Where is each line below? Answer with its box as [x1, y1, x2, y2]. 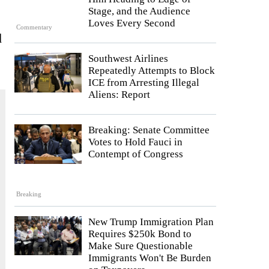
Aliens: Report [88, 89, 150, 101]
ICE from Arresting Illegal [88, 77, 199, 89]
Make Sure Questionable [88, 240, 193, 252]
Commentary [16, 23, 53, 31]
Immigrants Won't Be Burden [88, 252, 211, 264]
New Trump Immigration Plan [88, 216, 214, 228]
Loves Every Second [88, 17, 175, 29]
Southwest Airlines [88, 53, 168, 65]
